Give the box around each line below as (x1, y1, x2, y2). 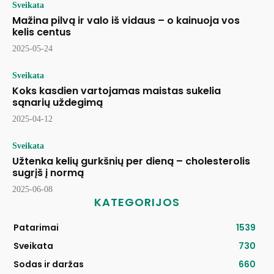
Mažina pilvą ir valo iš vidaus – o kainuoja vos (12, 13, 240, 28)
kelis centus (12, 25, 71, 40)
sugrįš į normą (12, 166, 84, 180)
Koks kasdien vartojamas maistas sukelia (12, 84, 221, 98)
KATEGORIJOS (94, 194, 180, 210)
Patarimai (13, 221, 59, 234)
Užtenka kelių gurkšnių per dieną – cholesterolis (12, 154, 250, 169)
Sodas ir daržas (13, 258, 84, 271)
